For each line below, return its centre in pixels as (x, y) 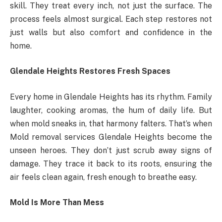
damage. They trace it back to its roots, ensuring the (111, 164)
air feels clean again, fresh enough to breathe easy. (103, 177)
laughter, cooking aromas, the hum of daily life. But (111, 110)
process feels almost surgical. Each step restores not (111, 19)
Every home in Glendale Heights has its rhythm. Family (111, 97)
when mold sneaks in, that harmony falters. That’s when (111, 123)
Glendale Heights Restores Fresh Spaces (90, 71)
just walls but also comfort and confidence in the (111, 32)
